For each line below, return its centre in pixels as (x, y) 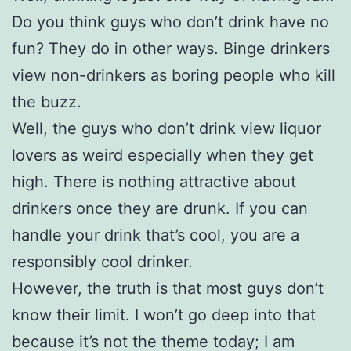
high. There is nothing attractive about (154, 181)
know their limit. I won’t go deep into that (164, 315)
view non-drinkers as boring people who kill (174, 75)
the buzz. (47, 101)
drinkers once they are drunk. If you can (160, 208)
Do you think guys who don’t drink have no (170, 22)
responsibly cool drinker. (102, 261)
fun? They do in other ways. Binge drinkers (171, 48)
